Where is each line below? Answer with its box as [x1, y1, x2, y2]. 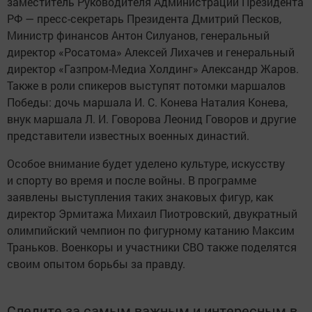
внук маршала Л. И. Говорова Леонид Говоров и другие [7, 111, 296, 127]
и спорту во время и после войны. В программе [7, 173, 256, 188]
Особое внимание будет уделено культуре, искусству [7, 156, 285, 171]
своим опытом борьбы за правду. [7, 256, 185, 272]
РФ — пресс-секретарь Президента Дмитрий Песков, [7, 11, 281, 26]
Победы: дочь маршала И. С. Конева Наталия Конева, [7, 95, 288, 110]
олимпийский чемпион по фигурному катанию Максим [7, 223, 295, 238]
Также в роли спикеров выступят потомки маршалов [7, 78, 286, 93]
